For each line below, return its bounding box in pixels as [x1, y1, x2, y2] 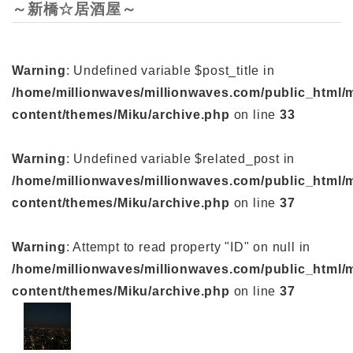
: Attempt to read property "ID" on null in [65, 240, 311, 254]
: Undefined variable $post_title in [65, 63, 275, 77]
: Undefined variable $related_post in [65, 151, 295, 165]
